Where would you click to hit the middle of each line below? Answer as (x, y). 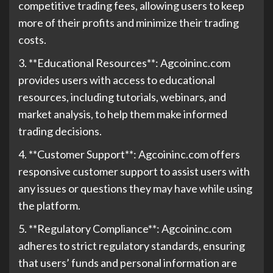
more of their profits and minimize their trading (129, 23)
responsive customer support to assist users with (134, 171)
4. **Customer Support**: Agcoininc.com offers (129, 154)
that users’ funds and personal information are (128, 263)
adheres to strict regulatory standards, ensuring (132, 246)
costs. (32, 40)
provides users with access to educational (117, 80)
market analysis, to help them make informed (123, 114)
